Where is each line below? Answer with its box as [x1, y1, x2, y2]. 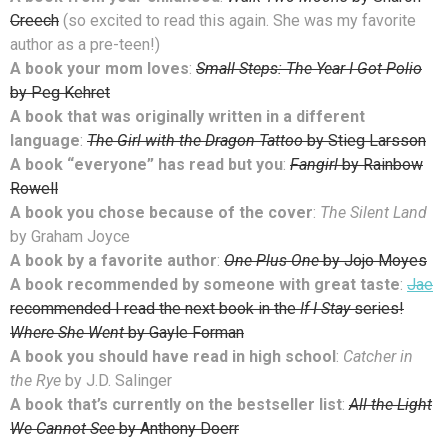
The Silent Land [320, 202, 427, 222]
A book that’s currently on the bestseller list [10, 394, 342, 414]
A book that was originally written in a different [10, 106, 365, 126]
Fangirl [290, 154, 338, 174]
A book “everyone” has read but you [10, 154, 283, 174]
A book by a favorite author [10, 250, 217, 270]
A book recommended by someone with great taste [10, 274, 400, 294]
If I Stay [300, 298, 350, 318]
